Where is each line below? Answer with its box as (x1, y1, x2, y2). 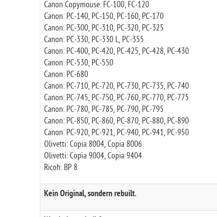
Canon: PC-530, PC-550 (44, 58, 113, 67)
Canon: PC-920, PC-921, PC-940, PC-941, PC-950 (44, 128, 189, 137)
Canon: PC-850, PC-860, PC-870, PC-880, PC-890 (44, 116, 189, 125)
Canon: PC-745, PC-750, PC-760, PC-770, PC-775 (44, 93, 189, 102)
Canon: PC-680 (44, 70, 88, 79)
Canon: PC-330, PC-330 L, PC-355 (44, 35, 144, 44)
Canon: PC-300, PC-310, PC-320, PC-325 (44, 23, 164, 32)
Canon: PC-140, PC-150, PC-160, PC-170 (44, 12, 164, 21)
